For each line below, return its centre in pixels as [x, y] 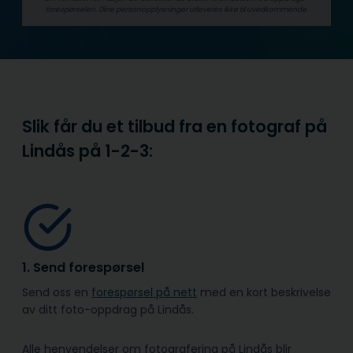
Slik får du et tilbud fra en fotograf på [175, 126]
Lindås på [63, 150]
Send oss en [57, 293]
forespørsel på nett [144, 293]
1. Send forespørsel [83, 267]
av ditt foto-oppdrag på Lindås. [108, 310]
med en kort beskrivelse [264, 293]
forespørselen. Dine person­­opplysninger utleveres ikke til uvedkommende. [176, 9]
